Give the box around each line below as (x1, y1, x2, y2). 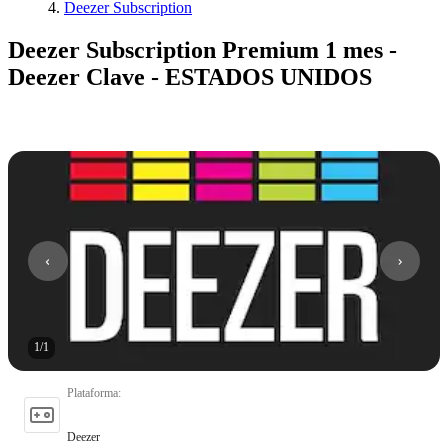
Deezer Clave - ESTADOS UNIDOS (8, 63, 372, 90)
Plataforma (67, 385, 118, 400)
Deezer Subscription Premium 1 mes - (8, 36, 397, 63)
